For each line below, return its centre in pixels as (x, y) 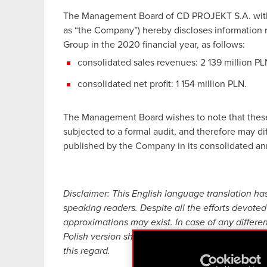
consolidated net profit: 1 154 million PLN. (162, 84)
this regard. (87, 251)
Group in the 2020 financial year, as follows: (154, 44)
